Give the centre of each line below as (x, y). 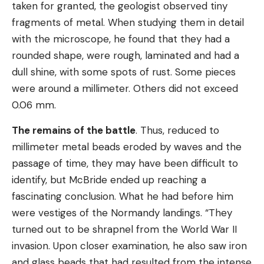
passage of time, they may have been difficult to (125, 163)
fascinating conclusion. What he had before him (123, 196)
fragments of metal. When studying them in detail (128, 22)
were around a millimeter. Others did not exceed (125, 88)
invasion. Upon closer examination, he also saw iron (129, 246)
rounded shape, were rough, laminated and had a (126, 55)
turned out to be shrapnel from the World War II (124, 229)
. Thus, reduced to (177, 130)
